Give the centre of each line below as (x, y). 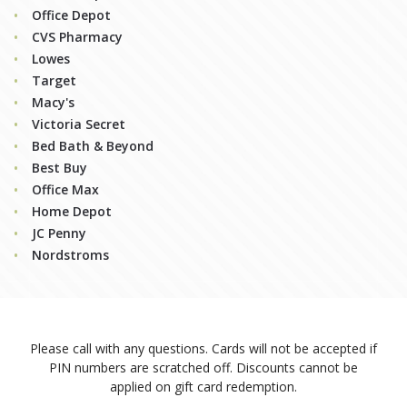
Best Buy (60, 167)
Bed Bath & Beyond (93, 145)
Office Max (65, 189)
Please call (63, 348)
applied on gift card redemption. (203, 386)
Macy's (53, 102)
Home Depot (72, 211)
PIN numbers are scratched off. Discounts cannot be (203, 367)
